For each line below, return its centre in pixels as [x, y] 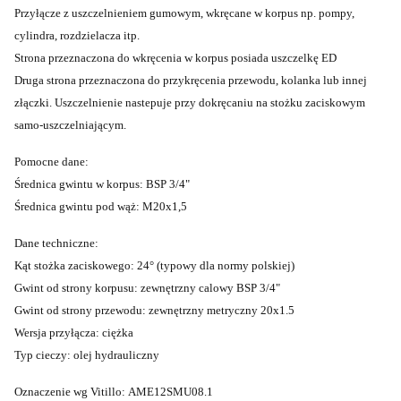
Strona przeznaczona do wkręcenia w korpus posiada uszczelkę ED [175, 58]
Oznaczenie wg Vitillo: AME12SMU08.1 [114, 392]
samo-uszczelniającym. [70, 125]
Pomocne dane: [51, 162]
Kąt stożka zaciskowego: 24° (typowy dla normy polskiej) [154, 265]
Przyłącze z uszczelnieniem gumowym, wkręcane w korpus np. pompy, [184, 13]
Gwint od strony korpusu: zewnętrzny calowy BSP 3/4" [147, 288]
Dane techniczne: [56, 243]
